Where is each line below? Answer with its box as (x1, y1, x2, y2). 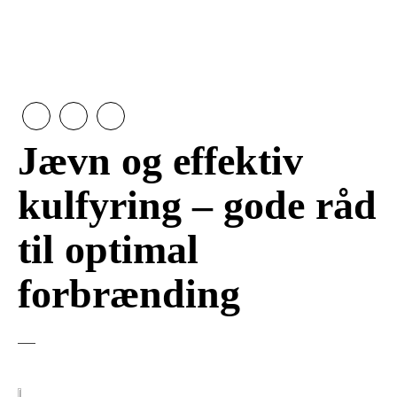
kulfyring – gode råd (18, 183, 377, 228)
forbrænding (18, 271, 240, 316)
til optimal (18, 227, 198, 272)
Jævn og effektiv (18, 138, 303, 183)
